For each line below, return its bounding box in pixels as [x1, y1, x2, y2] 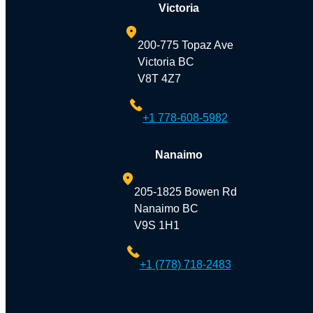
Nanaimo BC [133, 202, 198, 214]
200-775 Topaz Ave [137, 38, 233, 51]
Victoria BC [137, 55, 194, 68]
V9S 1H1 [133, 219, 180, 231]
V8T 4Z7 [137, 72, 181, 85]
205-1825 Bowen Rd [133, 185, 237, 198]
